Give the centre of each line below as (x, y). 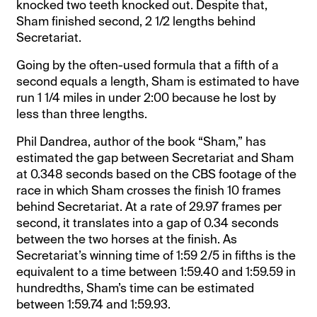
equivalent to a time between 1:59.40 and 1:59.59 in (156, 271)
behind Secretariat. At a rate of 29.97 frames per (149, 206)
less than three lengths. (82, 114)
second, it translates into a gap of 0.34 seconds (148, 223)
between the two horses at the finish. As (127, 239)
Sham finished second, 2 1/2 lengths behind (136, 21)
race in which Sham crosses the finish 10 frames (149, 190)
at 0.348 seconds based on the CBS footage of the (157, 174)
